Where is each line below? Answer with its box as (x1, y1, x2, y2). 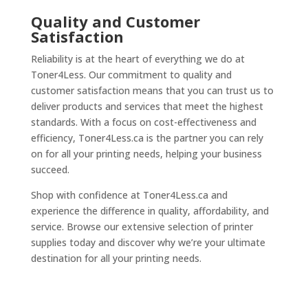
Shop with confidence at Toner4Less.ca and (30, 188, 228, 201)
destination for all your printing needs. (30, 251, 201, 265)
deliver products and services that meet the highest (30, 99, 263, 113)
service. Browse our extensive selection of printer (30, 219, 253, 233)
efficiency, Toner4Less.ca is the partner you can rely (30, 131, 263, 144)
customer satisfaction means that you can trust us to (30, 83, 274, 97)
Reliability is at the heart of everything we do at (30, 52, 245, 65)
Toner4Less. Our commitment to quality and (30, 67, 232, 81)
